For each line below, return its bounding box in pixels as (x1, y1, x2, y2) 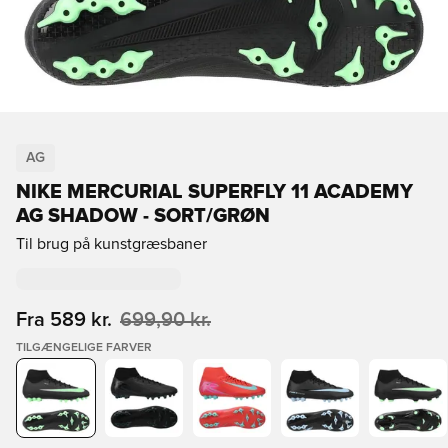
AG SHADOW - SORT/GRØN (16, 206, 270, 226)
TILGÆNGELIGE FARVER (16, 342, 152, 354)
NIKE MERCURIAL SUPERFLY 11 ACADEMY (16, 182, 413, 202)
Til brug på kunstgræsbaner (16, 236, 207, 252)
